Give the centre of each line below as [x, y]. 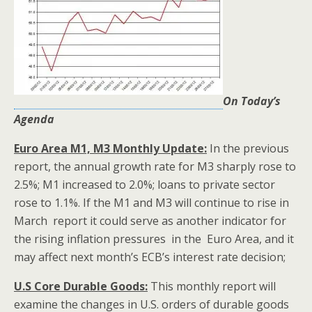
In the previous [248, 149]
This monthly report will [212, 287]
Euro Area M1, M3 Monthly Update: [110, 149]
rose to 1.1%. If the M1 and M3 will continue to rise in [151, 203]
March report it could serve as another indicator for [150, 221]
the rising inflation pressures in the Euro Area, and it [155, 239]
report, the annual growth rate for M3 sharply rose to [155, 167]
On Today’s [252, 101]
